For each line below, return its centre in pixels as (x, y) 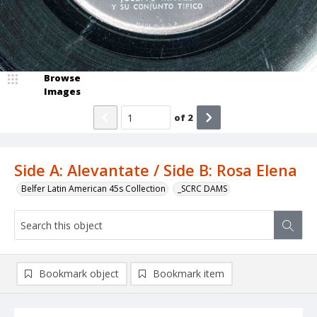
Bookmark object (79, 274)
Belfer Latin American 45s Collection (93, 189)
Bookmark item (189, 274)
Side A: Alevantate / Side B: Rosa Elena (156, 171)
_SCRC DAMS (202, 189)
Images (62, 92)
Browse (62, 78)
